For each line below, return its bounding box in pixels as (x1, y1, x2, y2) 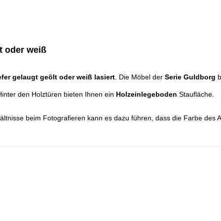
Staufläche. (177, 90, 214, 98)
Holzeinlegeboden (116, 90, 177, 98)
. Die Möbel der (115, 73, 165, 81)
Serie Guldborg (165, 73, 216, 81)
